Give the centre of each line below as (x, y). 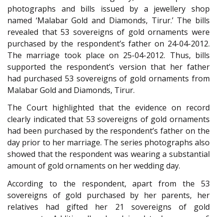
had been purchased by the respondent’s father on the (108, 131)
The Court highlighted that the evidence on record (108, 108)
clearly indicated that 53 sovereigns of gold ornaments (108, 119)
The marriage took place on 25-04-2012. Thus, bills (108, 55)
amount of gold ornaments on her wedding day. (94, 166)
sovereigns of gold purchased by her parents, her (108, 195)
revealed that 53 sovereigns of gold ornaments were (108, 32)
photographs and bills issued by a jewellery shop (108, 8)
